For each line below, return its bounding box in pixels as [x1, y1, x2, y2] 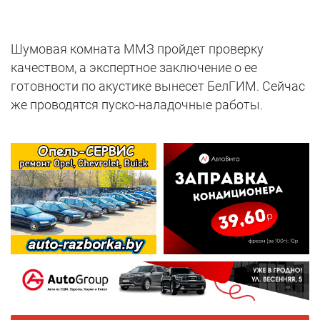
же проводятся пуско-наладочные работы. [11, 97, 263, 113]
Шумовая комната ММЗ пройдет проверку [11, 41, 264, 57]
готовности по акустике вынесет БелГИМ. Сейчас [11, 79, 305, 94]
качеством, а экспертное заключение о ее [11, 60, 257, 76]
